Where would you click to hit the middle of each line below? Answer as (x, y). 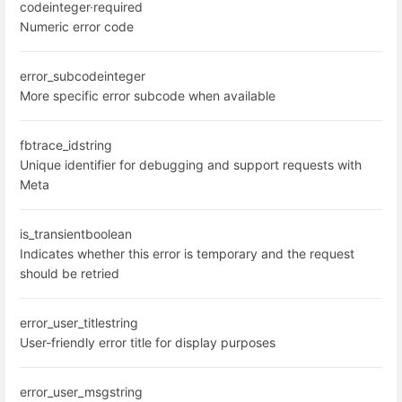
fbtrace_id (49, 144)
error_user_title (62, 322)
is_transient (52, 233)
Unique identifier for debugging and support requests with (191, 164)
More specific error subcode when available (148, 95)
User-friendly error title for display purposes (148, 342)
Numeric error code (77, 26)
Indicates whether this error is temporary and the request (187, 253)
